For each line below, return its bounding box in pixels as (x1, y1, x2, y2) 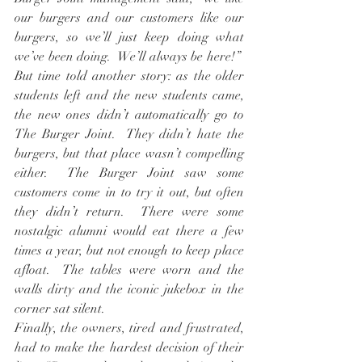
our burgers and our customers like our (15, 10, 244, 27)
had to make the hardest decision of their (15, 339, 244, 356)
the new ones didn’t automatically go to (15, 107, 244, 124)
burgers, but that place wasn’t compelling (15, 145, 244, 162)
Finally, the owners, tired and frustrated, (15, 320, 244, 337)
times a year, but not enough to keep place (15, 242, 244, 259)
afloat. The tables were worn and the (15, 262, 244, 279)
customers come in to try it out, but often (15, 184, 244, 201)
